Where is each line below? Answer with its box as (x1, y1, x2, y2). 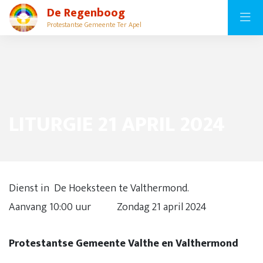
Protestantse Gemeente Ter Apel (47, 19, 141, 31)
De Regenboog (47, 3, 125, 23)
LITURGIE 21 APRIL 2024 (9, 107, 225, 142)
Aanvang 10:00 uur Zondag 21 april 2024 (9, 198, 225, 216)
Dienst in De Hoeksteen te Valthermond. (9, 180, 224, 197)
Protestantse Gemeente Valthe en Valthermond (9, 235, 238, 252)
